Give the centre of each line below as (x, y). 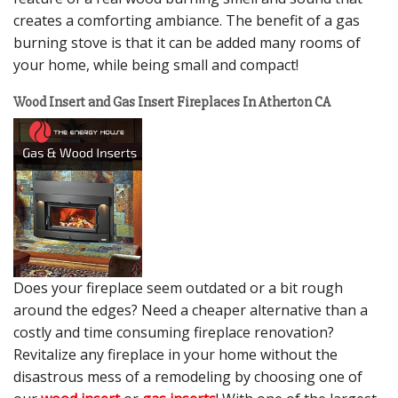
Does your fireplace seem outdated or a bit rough (178, 287)
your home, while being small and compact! (156, 64)
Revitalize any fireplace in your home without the (175, 354)
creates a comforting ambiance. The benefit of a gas (187, 20)
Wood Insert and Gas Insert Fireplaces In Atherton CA (172, 103)
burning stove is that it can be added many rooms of (187, 42)
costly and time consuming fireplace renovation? (174, 332)
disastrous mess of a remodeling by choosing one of (188, 376)
